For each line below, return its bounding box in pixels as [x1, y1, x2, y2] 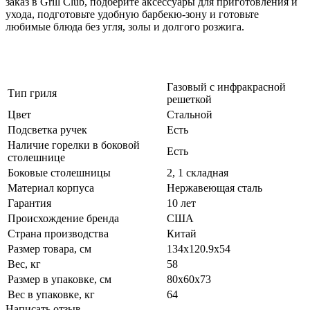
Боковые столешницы [8, 167, 111, 179]
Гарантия [8, 197, 51, 210]
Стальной [167, 109, 212, 121]
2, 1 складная [167, 167, 228, 179]
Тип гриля [8, 87, 57, 100]
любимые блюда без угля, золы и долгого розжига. [6, 20, 244, 33]
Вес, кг [8, 258, 41, 271]
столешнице [8, 152, 65, 164]
